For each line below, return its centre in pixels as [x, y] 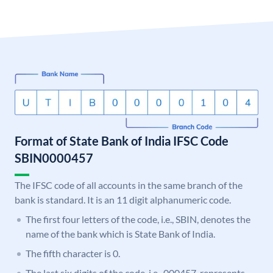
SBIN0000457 [54, 158]
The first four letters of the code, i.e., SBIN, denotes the [138, 219]
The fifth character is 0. [73, 253]
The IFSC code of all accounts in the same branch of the [129, 185]
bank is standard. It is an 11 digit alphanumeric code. [123, 200]
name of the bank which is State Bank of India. [120, 234]
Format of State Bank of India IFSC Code [122, 141]
